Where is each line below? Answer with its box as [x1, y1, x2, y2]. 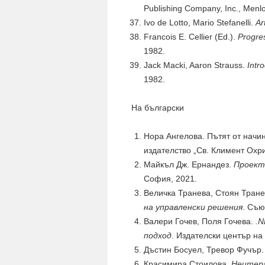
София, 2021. [144, 174, 197, 183]
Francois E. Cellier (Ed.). [144, 32, 238, 41]
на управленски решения [144, 202, 243, 212]
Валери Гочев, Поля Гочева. [144, 216, 256, 226]
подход [144, 231, 172, 240]
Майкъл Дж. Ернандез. [144, 160, 234, 169]
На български [131, 103, 184, 112]
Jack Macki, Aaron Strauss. [144, 60, 247, 70]
